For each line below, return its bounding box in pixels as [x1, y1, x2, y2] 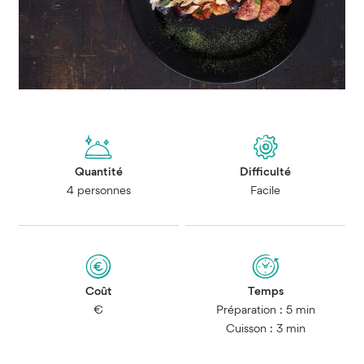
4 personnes [66, 185, 131, 197]
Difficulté [240, 167, 292, 179]
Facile [250, 185, 281, 197]
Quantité [74, 167, 123, 179]
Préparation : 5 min [215, 305, 315, 317]
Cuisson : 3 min [225, 323, 305, 336]
